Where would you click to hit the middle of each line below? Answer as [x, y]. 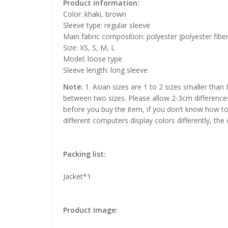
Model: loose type [93, 59]
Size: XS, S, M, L [89, 48]
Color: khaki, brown [95, 14]
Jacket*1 [77, 177]
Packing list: [84, 154]
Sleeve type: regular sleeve [107, 25]
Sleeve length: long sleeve [105, 70]
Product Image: [90, 210]
